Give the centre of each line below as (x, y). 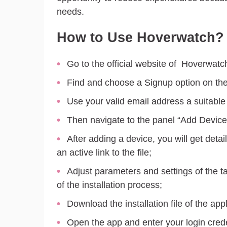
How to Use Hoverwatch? (140, 38)
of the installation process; (109, 185)
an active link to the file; (104, 152)
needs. (70, 11)
